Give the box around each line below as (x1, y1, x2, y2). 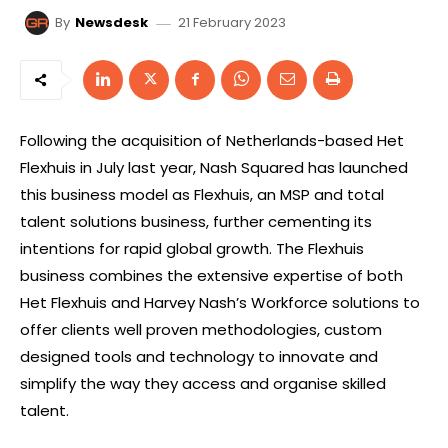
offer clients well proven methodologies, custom (20, 318, 382, 340)
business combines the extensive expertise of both (20, 264, 403, 286)
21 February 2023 (178, 12, 286, 32)
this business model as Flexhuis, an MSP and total (20, 183, 384, 205)
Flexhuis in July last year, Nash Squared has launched (20, 156, 408, 178)
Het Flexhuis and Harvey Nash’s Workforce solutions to (20, 291, 420, 313)
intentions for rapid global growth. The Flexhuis (20, 237, 364, 259)
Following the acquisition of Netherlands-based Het (20, 129, 404, 151)
